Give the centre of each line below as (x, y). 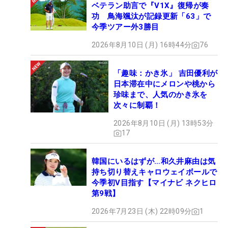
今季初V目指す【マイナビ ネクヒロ (154, 183)
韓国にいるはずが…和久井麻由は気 (154, 162)
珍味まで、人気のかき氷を (161, 95)
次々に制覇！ (137, 106)
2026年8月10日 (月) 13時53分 (164, 123)
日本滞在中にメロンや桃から (165, 84)
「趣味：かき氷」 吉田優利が (166, 74)
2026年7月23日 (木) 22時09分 (142, 211)
